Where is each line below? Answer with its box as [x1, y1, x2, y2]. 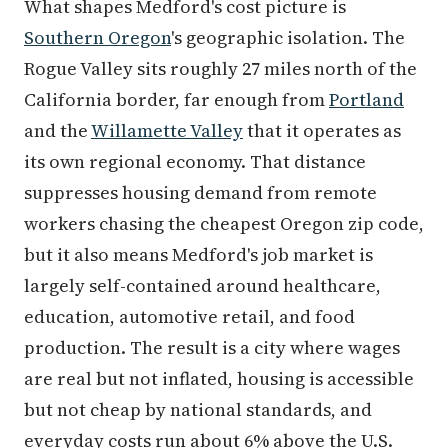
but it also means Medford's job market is [24, 242, 373, 267]
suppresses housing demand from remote [24, 180, 377, 205]
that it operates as [243, 118, 401, 143]
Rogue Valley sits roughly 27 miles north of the [24, 56, 417, 81]
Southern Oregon [24, 25, 171, 50]
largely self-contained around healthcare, [24, 273, 381, 298]
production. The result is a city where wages [24, 335, 400, 360]
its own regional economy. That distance [24, 149, 366, 174]
